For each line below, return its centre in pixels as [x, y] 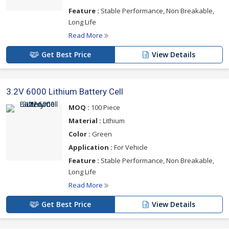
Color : [79, 134]
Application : [90, 147]
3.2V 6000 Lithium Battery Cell [65, 91]
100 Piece [105, 107]
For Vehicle [130, 147]
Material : [85, 121]
